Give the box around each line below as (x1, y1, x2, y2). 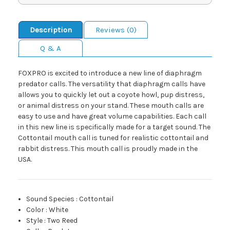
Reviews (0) (95, 25, 137, 35)
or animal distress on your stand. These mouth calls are (18, 101, 204, 110)
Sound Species (26, 195, 75, 204)
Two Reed (47, 216, 78, 225)
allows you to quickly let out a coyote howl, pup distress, (18, 90, 204, 100)
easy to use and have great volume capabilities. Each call (18, 112, 206, 121)
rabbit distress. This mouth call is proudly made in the (18, 144, 198, 154)
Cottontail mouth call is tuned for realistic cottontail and (18, 133, 208, 143)
